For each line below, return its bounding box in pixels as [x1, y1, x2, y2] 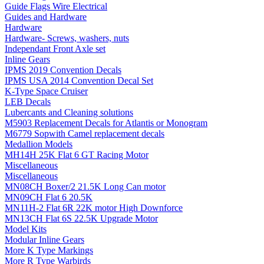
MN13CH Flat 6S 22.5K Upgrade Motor [5, 213, 158, 223]
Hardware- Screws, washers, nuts [5, 32, 129, 43]
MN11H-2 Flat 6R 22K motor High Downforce [5, 202, 183, 213]
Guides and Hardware [5, 11, 87, 22]
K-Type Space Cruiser [5, 85, 88, 96]
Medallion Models [5, 138, 72, 149]
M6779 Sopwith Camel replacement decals [5, 128, 164, 138]
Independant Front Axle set [5, 43, 105, 54]
